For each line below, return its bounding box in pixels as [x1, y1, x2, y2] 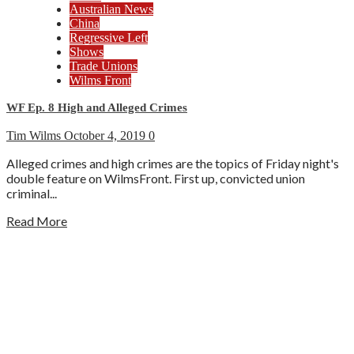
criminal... [6, 186, 57, 201]
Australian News [70, 2, 153, 17]
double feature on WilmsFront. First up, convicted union [6, 171, 305, 186]
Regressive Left [70, 31, 148, 45]
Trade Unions [70, 59, 137, 73]
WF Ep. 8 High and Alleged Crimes [6, 101, 187, 115]
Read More [6, 213, 67, 229]
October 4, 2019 [64, 129, 149, 143]
